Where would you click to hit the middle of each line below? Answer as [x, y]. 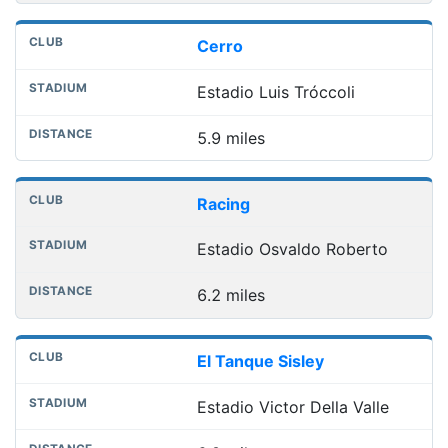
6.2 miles [230, 295]
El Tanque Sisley [260, 361]
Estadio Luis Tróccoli [275, 92]
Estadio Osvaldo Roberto [292, 249]
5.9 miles [230, 137]
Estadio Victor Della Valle [292, 406]
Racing [223, 203]
